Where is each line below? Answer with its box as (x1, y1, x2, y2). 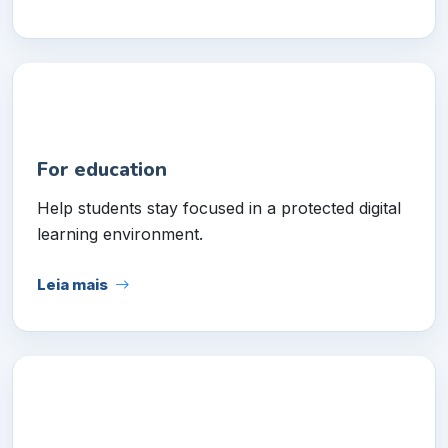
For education (37, 155, 167, 183)
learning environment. (37, 223, 203, 244)
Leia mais (37, 275, 108, 294)
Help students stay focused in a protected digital (37, 197, 401, 218)
